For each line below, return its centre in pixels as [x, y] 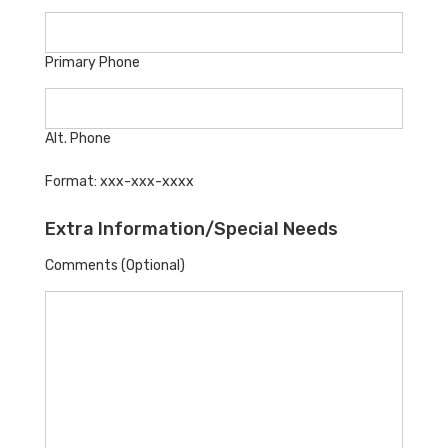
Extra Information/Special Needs [191, 228]
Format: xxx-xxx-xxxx [119, 181]
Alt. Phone [78, 138]
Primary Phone [92, 62]
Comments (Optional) [115, 265]
